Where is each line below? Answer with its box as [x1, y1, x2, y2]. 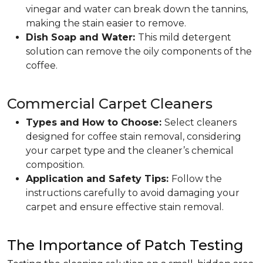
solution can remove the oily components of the [26, 46, 252, 57]
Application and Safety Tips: [26, 173, 171, 184]
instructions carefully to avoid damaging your [26, 187, 240, 198]
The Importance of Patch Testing [7, 237, 244, 254]
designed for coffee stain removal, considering [26, 131, 241, 142]
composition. [26, 159, 85, 170]
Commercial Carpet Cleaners [7, 95, 213, 112]
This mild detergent [138, 32, 231, 43]
